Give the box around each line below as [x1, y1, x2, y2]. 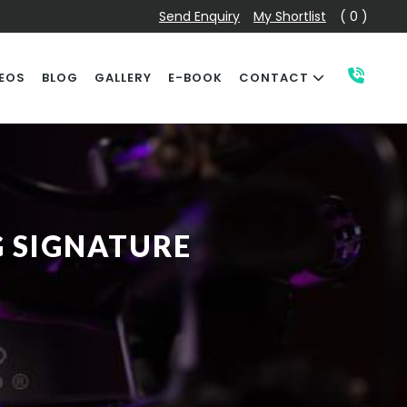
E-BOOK [168, 69, 223, 86]
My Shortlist [253, 7, 326, 25]
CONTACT [239, 69, 313, 86]
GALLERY [94, 69, 152, 86]
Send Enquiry [159, 7, 240, 25]
